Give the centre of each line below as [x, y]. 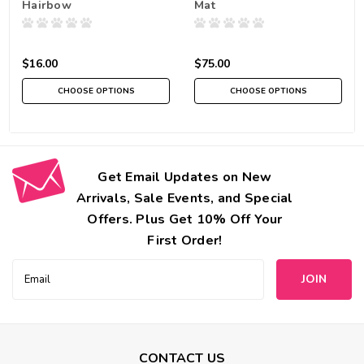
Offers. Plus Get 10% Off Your [185, 219]
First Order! [185, 240]
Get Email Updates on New [185, 177]
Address [34, 284]
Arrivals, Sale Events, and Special [185, 198]
